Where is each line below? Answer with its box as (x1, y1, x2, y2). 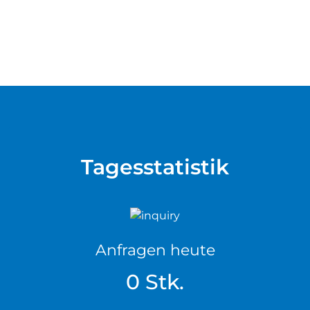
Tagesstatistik (81, 154, 229, 181)
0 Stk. (126, 269, 184, 295)
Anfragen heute (95, 241, 215, 260)
